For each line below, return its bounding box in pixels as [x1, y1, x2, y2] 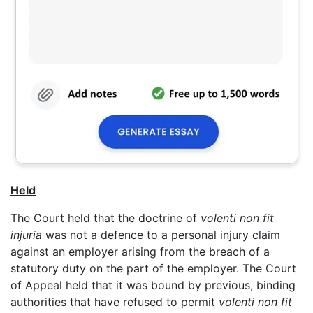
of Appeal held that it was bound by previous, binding [10, 277, 296, 292]
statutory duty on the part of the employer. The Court [10, 261, 296, 275]
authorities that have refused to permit [10, 294, 219, 309]
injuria [10, 227, 45, 242]
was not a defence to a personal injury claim [45, 227, 280, 242]
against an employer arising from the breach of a [10, 244, 270, 259]
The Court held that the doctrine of [10, 210, 201, 225]
